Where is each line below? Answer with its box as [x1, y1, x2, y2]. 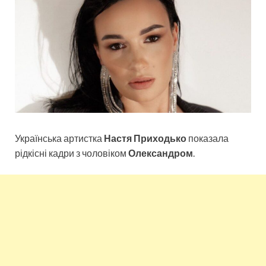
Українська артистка [15, 132, 104, 144]
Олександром [128, 147, 193, 159]
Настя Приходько [104, 132, 186, 144]
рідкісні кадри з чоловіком [15, 147, 128, 159]
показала [186, 132, 229, 144]
